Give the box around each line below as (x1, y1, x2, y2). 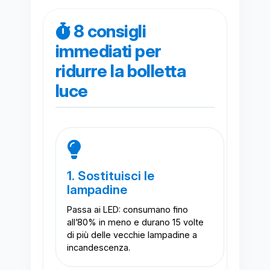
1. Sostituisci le (66, 168, 154, 184)
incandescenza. (66, 242, 130, 254)
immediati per (55, 40, 162, 62)
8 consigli (70, 20, 146, 42)
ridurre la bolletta (55, 60, 186, 82)
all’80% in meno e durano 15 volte (66, 217, 204, 228)
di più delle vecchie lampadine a (66, 230, 197, 241)
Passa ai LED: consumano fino (66, 204, 188, 216)
